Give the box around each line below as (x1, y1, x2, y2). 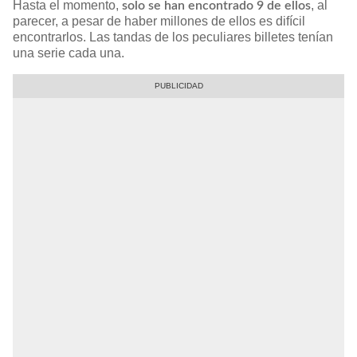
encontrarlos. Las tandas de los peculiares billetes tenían (13, 29, 333, 45)
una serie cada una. (13, 45, 124, 61)
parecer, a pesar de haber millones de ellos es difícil (13, 13, 305, 29)
